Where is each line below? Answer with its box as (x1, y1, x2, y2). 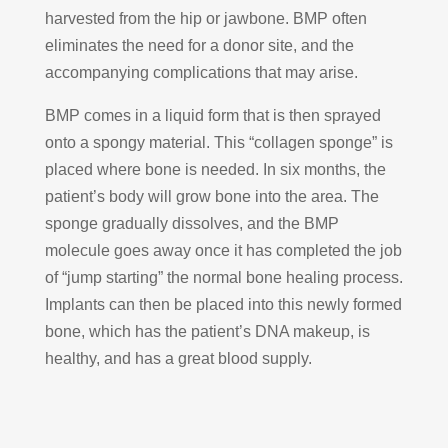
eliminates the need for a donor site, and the (44, 36, 354, 54)
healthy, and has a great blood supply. (44, 349, 312, 367)
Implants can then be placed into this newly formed (44, 295, 402, 313)
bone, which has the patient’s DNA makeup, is (44, 322, 370, 340)
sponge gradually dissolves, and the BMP (44, 214, 339, 232)
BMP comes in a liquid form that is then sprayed (44, 106, 381, 124)
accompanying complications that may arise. (44, 63, 358, 81)
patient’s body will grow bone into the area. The (44, 187, 379, 205)
